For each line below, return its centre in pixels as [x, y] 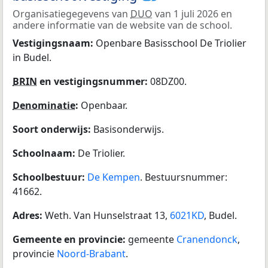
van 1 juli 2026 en [192, 14]
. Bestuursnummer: [184, 177]
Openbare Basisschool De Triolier [171, 43]
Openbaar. [104, 106]
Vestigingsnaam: [54, 43]
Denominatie [44, 106]
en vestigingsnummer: [94, 82]
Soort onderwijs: [53, 130]
